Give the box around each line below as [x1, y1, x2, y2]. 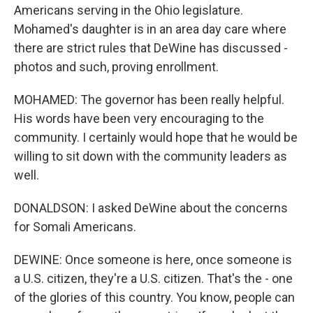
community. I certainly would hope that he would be [14, 130, 298, 145]
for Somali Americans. [14, 219, 136, 234]
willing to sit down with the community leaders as [14, 149, 287, 163]
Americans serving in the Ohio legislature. [14, 3, 243, 17]
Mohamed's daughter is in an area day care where [14, 22, 286, 36]
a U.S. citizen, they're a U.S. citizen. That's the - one [14, 271, 293, 286]
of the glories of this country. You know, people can [14, 290, 295, 305]
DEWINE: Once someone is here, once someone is [14, 252, 292, 267]
